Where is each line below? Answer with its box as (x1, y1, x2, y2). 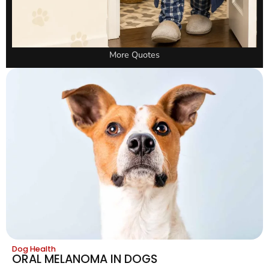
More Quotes (109, 49, 160, 61)
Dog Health (12, 243, 56, 254)
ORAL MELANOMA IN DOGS (12, 250, 157, 267)
